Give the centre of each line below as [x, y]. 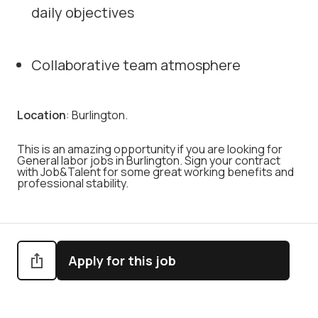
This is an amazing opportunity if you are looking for [150, 149]
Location [42, 115]
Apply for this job [122, 261]
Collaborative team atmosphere [136, 65]
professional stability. [73, 183]
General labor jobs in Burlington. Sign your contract [149, 160]
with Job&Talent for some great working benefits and [155, 172]
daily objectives [83, 12]
